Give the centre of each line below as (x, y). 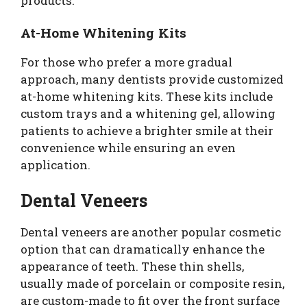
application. (56, 165)
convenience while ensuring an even (128, 148)
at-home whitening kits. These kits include (147, 97)
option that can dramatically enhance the (143, 249)
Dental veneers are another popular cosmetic (151, 232)
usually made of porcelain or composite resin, (152, 283)
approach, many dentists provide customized (152, 79)
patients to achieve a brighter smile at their (147, 131)
